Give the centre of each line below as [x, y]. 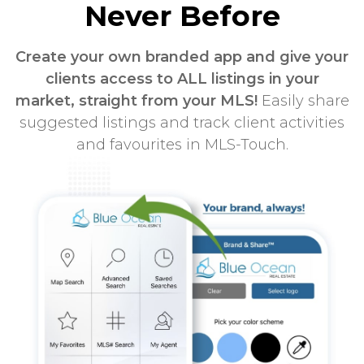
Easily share [303, 100]
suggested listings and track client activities [182, 122]
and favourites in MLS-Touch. [182, 144]
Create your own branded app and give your [182, 56]
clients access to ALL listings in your [182, 78]
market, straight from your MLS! [136, 100]
